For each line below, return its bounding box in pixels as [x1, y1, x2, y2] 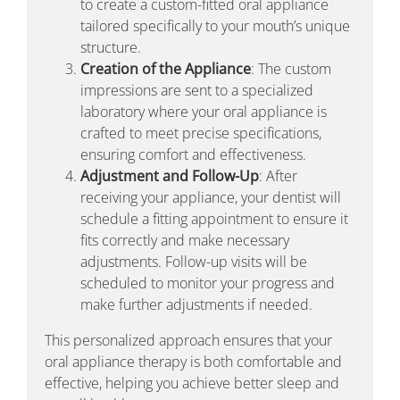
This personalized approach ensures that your [44, 329, 332, 350]
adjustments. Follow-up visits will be [79, 251, 307, 271]
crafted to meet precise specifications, [79, 122, 321, 143]
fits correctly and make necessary [79, 229, 289, 250]
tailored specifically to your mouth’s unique [79, 15, 350, 36]
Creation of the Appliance [79, 58, 251, 79]
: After [258, 165, 297, 186]
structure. [79, 37, 141, 57]
